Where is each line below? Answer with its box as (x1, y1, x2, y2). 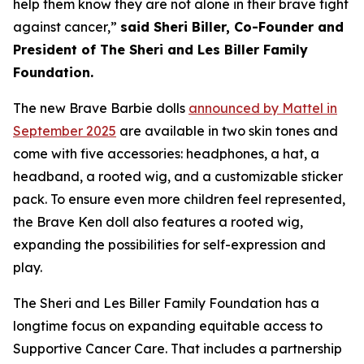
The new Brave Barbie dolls (13, 100, 188, 116)
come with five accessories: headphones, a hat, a (13, 145, 319, 162)
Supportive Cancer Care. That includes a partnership (13, 340, 342, 357)
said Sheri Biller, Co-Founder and (120, 19, 344, 35)
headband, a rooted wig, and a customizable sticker (13, 168, 343, 184)
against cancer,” (13, 19, 120, 35)
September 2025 (13, 123, 116, 139)
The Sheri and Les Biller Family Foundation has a (13, 295, 319, 311)
